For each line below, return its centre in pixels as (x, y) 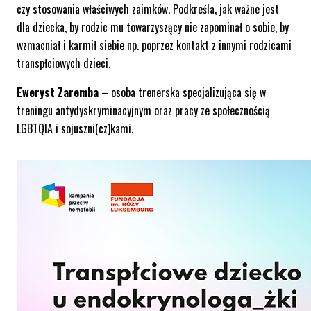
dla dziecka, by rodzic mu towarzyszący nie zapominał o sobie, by (153, 27)
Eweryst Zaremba (58, 93)
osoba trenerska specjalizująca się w (188, 93)
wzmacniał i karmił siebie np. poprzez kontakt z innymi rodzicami (154, 45)
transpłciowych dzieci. (65, 64)
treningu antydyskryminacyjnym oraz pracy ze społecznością (143, 111)
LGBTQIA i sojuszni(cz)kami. (75, 129)
